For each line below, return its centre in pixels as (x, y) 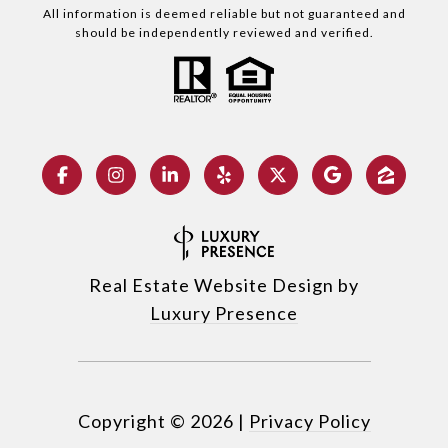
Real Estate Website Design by (224, 285)
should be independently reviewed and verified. (224, 33)
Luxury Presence (224, 313)
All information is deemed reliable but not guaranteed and (224, 14)
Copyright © (131, 421)
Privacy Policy (309, 421)
